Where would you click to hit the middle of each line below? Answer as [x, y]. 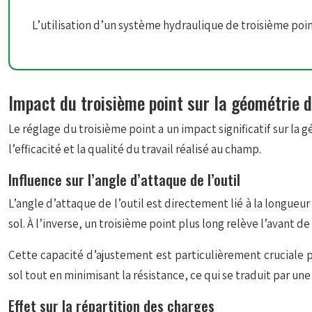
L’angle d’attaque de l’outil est [87, 203]
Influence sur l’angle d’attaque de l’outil [124, 179]
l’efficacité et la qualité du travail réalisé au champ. [135, 149]
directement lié [205, 203]
